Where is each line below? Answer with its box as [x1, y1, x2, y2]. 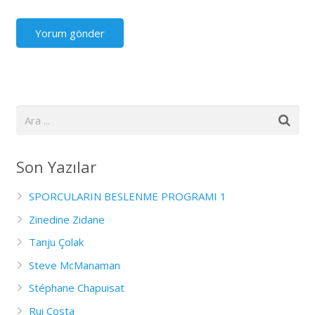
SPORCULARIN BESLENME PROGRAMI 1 [28, 189, 226, 204]
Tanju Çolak [28, 235, 84, 250]
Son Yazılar [15, 156, 96, 178]
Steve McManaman [28, 257, 120, 272]
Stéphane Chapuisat [28, 281, 124, 295]
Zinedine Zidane [28, 212, 105, 226]
